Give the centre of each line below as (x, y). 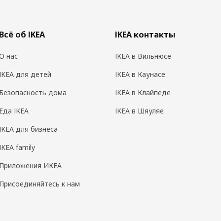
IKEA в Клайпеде (143, 93)
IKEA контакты (145, 35)
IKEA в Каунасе (140, 74)
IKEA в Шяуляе (139, 111)
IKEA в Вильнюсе (143, 56)
